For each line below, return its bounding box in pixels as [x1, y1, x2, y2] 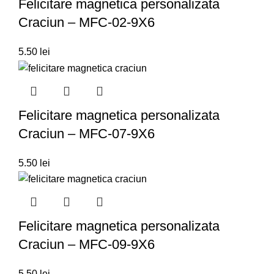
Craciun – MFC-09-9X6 [18, 236, 155, 252]
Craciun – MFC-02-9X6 [18, 15, 155, 31]
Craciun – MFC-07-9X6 [18, 125, 155, 141]
